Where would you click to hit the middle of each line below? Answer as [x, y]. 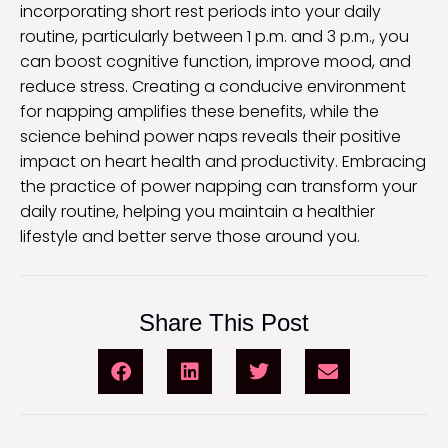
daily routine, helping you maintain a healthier [197, 212]
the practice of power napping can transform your [218, 187]
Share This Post [224, 323]
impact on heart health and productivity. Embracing [223, 162]
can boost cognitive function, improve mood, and [215, 62]
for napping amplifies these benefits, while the [199, 112]
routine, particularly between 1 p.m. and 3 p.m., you [214, 37]
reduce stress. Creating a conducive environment [213, 87]
